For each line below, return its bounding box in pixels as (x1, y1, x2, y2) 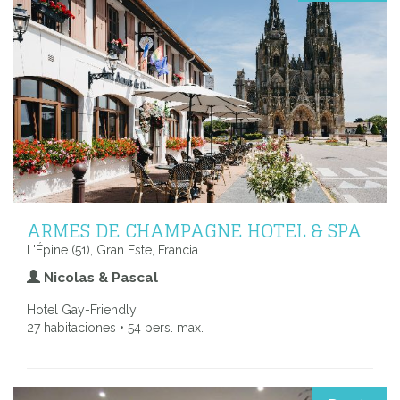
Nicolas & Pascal (40, 270, 158, 287)
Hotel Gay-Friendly (27, 303, 137, 318)
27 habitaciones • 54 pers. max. (27, 321, 204, 336)
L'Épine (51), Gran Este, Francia (27, 243, 198, 258)
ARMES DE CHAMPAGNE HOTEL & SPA (27, 213, 362, 248)
